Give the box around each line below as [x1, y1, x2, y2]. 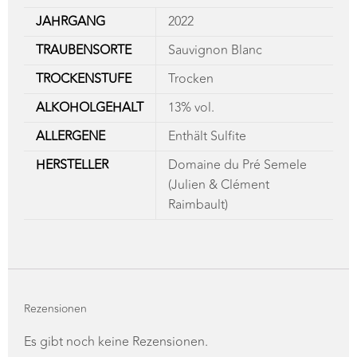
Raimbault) [168, 173, 228, 192]
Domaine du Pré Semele [168, 133, 307, 152]
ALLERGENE [36, 104, 105, 124]
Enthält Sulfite [168, 104, 246, 124]
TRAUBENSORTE [36, 18, 131, 37]
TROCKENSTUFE [36, 47, 131, 66]
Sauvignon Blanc [168, 18, 262, 37]
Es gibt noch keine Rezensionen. [24, 309, 208, 329]
